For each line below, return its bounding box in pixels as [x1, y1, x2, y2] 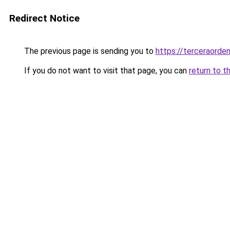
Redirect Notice [9, 12, 80, 24]
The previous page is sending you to [22, 46, 156, 56]
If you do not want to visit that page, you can [22, 66, 189, 75]
